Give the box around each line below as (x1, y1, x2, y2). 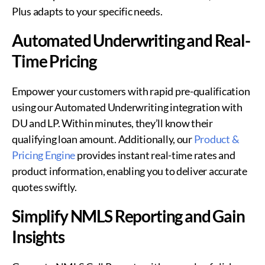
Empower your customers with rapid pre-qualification (12, 85, 250, 98)
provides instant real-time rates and (75, 148, 235, 162)
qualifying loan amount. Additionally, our (12, 132, 194, 146)
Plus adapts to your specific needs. (12, 5, 163, 18)
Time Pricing (12, 51, 97, 72)
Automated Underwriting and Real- (12, 30, 250, 51)
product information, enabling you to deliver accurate (12, 164, 247, 178)
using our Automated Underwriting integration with (12, 101, 243, 114)
